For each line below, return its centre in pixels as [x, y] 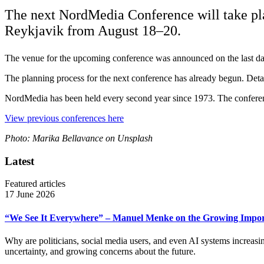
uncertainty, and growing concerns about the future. [100, 251]
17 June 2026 [30, 194]
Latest [19, 161]
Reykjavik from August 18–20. [93, 30]
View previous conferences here [64, 118]
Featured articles [35, 184]
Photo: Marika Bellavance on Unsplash [79, 138]
